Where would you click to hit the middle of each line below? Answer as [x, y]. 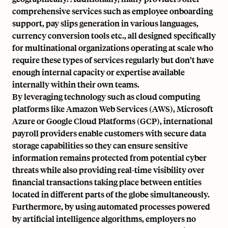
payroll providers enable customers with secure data [109, 133]
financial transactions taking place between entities [107, 182]
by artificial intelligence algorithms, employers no [104, 219]
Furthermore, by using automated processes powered [111, 206]
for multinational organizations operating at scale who [113, 48]
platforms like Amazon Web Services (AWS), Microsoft [113, 109]
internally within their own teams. [76, 84]
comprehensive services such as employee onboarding [112, 11]
